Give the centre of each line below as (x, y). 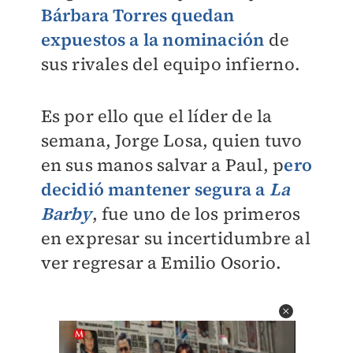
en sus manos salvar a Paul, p (162, 165)
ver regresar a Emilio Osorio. (161, 263)
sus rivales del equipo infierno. (170, 64)
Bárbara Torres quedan (137, 15)
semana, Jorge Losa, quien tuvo (171, 141)
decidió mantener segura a (155, 190)
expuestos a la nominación (152, 39)
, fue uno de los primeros (196, 214)
